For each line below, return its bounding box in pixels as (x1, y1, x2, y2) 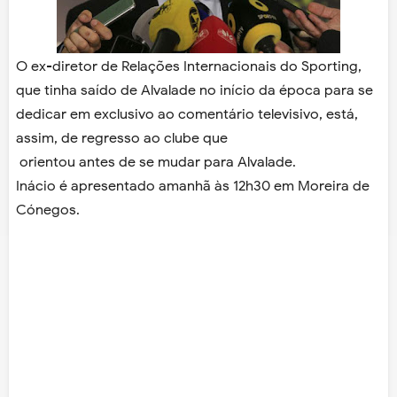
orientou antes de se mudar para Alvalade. (16, 153, 296, 172)
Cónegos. (16, 201, 80, 220)
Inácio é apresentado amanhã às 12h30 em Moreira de (16, 177, 370, 196)
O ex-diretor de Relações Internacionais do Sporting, (16, 58, 362, 76)
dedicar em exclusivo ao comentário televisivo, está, (16, 105, 358, 124)
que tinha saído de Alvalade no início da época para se (16, 82, 373, 100)
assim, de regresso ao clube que (16, 129, 228, 148)
